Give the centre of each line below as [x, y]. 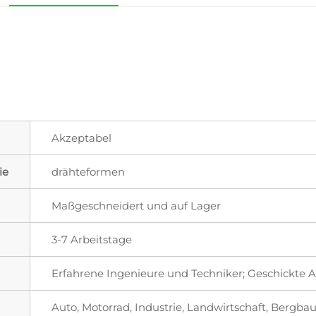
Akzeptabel [81, 138]
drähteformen [88, 171]
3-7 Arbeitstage [92, 239]
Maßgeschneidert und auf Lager [136, 205]
